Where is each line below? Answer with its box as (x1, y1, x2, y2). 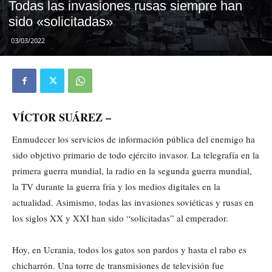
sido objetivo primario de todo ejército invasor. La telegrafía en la (12, 149, 259, 161)
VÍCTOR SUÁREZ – (12, 109, 111, 125)
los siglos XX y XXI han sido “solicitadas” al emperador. (12, 212, 228, 224)
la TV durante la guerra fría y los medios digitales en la (12, 180, 220, 192)
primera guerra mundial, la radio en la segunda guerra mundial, (12, 165, 252, 177)
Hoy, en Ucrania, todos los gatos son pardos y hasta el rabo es (12, 243, 246, 256)
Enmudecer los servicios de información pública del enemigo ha (12, 133, 255, 145)
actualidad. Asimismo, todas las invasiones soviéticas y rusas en (12, 196, 254, 208)
